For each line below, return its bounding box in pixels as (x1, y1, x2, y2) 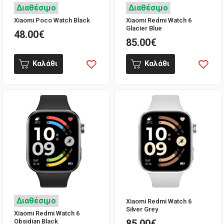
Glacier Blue (125, 24, 162, 32)
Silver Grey (125, 205, 158, 213)
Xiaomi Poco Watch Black (14, 16, 90, 24)
